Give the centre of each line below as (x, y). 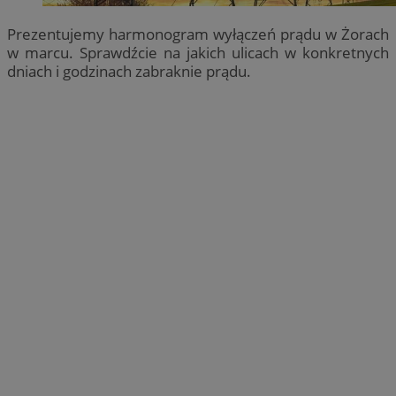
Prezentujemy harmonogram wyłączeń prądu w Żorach (198, 34)
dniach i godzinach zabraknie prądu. (131, 71)
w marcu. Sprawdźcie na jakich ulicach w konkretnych (198, 52)
